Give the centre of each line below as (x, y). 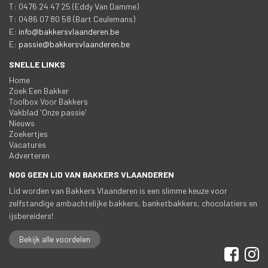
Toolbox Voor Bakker (48, 102)
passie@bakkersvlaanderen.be (74, 44)
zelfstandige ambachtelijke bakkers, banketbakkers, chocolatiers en (133, 203)
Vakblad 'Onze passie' (48, 112)
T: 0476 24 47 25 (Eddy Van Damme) (74, 7)
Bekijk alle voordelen (55, 240)
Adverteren (29, 156)
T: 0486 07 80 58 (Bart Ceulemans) (72, 19)
